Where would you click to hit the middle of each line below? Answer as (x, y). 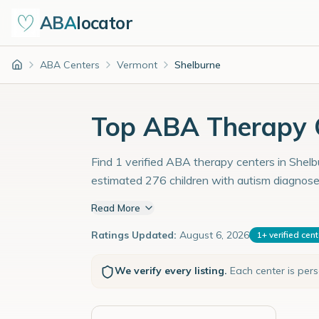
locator (105, 23)
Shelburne (198, 65)
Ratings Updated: (134, 235)
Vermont (137, 65)
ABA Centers (70, 65)
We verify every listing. (171, 271)
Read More (116, 208)
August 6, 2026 (214, 235)
